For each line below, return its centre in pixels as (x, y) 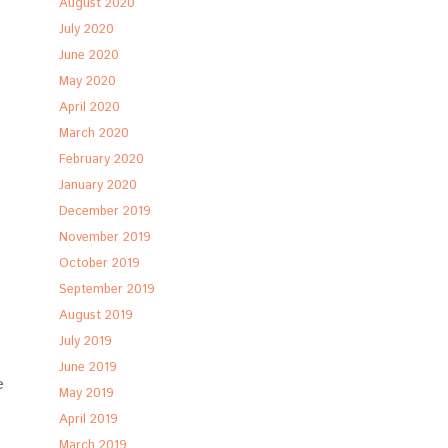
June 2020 (89, 55)
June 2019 (88, 367)
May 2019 (87, 393)
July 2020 (87, 29)
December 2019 (105, 211)
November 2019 (105, 237)
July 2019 (86, 341)
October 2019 (100, 263)
